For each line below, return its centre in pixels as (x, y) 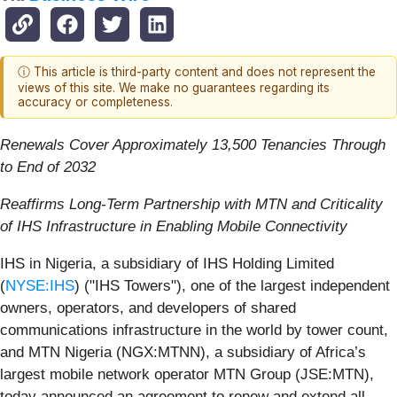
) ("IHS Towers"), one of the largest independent (232, 285)
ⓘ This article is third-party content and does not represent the (197, 72)
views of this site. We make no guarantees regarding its (174, 88)
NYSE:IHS (40, 285)
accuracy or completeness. (95, 102)
